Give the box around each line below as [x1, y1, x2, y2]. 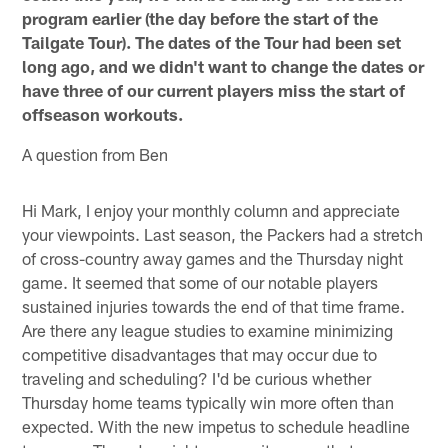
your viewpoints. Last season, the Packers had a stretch [22, 223, 424, 244]
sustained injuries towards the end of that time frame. [22, 295, 406, 316]
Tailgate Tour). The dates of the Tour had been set [22, 31, 402, 52]
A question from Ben [22, 143, 169, 164]
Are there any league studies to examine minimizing [22, 319, 394, 340]
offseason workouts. [22, 103, 184, 124]
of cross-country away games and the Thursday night [22, 247, 404, 268]
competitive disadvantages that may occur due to [22, 343, 378, 364]
